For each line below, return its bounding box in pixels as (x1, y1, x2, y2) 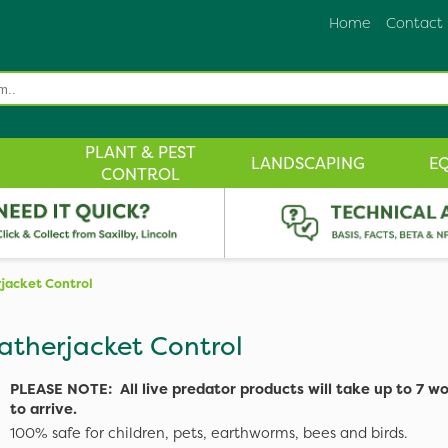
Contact (386, 13, 443, 33)
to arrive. (10, 399, 81, 420)
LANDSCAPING (251, 152, 365, 174)
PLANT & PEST (84, 141, 196, 163)
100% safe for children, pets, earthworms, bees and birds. (10, 423, 407, 444)
